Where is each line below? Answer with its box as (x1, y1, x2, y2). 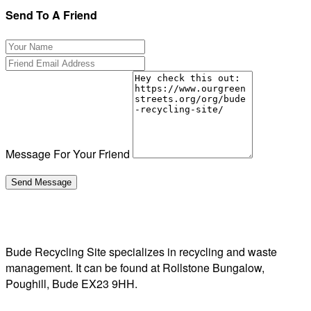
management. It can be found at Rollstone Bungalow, (6, 259, 264, 276)
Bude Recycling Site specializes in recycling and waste (6, 243, 277, 260)
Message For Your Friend (6, 145, 130, 162)
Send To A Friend (6, 6, 97, 23)
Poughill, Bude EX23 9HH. (6, 275, 137, 292)
